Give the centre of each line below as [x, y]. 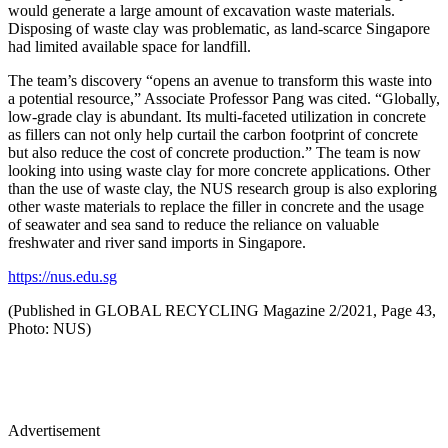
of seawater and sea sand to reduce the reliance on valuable [193, 224]
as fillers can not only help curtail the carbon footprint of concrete [213, 134]
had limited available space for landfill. [129, 46]
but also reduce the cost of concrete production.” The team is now [214, 152]
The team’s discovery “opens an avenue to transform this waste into [220, 80]
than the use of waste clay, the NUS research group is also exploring [222, 188]
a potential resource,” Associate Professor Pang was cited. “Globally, [224, 98]
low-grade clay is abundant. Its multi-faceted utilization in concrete [217, 116]
